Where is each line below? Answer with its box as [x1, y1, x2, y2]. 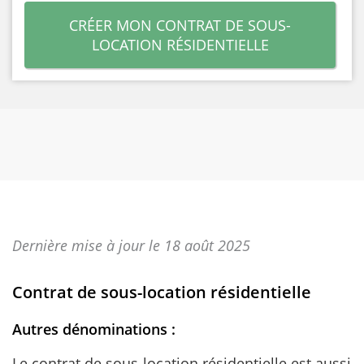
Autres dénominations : [12, 318, 175, 339]
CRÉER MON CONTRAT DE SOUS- [69, 15, 291, 35]
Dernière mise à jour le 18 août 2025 [12, 236, 250, 255]
